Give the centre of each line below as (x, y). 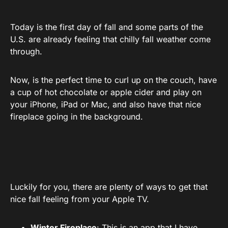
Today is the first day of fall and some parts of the (107, 27)
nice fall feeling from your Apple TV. (80, 199)
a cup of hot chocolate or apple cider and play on (106, 92)
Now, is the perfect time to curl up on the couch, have (113, 80)
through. (26, 51)
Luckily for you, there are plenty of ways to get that (109, 187)
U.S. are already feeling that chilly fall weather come (110, 39)
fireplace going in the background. (77, 116)
